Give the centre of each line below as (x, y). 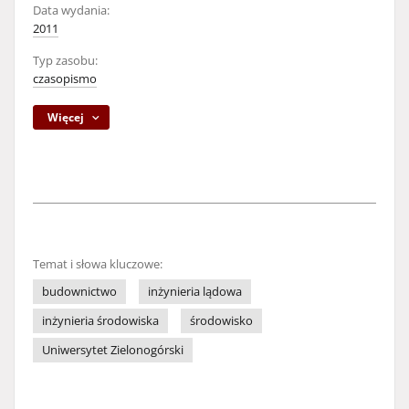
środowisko (221, 321)
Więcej (66, 117)
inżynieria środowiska (100, 321)
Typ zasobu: (65, 61)
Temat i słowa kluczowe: (98, 264)
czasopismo (65, 79)
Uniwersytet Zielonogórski (113, 350)
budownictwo (79, 292)
